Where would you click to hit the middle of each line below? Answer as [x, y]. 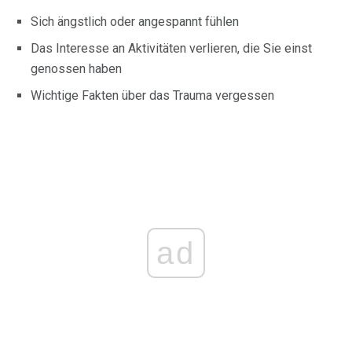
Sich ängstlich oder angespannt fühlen [135, 22]
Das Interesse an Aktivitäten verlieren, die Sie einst [171, 48]
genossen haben [76, 69]
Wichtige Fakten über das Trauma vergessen [152, 95]
